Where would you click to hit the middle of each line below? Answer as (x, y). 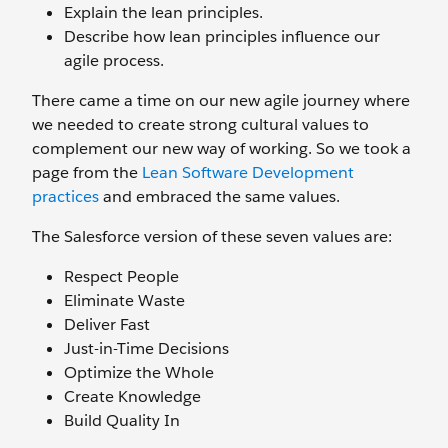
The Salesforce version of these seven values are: (212, 236)
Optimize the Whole (139, 372)
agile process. (114, 60)
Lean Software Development (248, 172)
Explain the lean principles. (163, 12)
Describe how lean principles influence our (222, 36)
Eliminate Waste (124, 300)
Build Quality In (122, 420)
